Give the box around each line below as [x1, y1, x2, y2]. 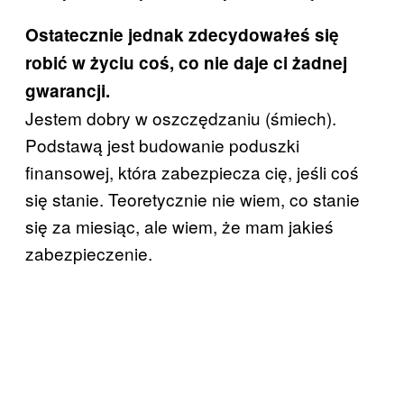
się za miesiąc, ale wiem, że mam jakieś [25, 214, 334, 238]
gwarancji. [25, 78, 110, 103]
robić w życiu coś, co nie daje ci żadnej [25, 50, 347, 75]
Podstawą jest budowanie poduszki [25, 133, 299, 157]
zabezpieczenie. [25, 241, 152, 265]
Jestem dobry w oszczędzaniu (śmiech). [25, 106, 336, 130]
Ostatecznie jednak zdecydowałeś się [25, 23, 339, 47]
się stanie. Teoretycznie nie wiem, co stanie [25, 187, 360, 211]
